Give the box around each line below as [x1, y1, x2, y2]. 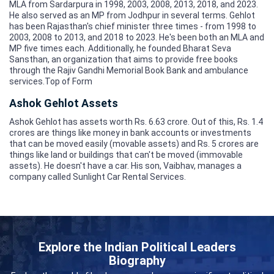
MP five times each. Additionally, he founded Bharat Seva [9, 43, 231, 53]
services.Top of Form [9, 76, 92, 86]
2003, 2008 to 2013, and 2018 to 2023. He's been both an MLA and [9, 32, 264, 42]
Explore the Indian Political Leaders [38, 239, 236, 254]
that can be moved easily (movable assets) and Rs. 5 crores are [9, 138, 259, 149]
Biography [108, 253, 166, 268]
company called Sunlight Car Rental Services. [9, 171, 186, 182]
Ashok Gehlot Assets [9, 96, 118, 109]
